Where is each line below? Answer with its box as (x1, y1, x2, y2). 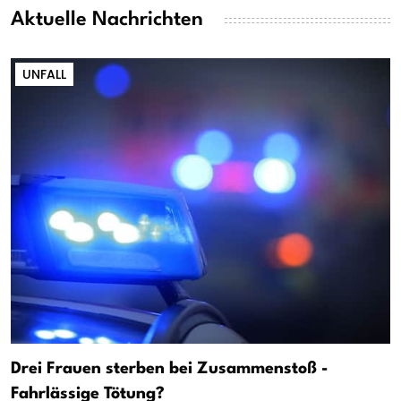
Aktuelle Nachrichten (11, 10, 203, 30)
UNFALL (22, 65, 66, 84)
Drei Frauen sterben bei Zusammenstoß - (11, 361, 328, 378)
